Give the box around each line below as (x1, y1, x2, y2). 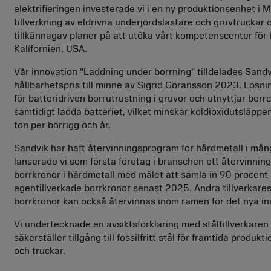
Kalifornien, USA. (13, 43, 87, 55)
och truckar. (13, 245, 65, 257)
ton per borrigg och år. (13, 119, 111, 131)
